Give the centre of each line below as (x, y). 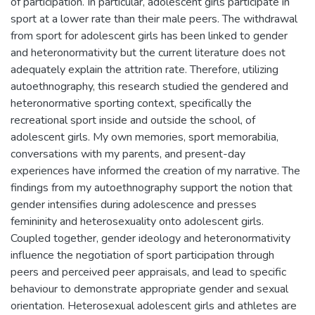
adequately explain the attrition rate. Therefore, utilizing (144, 69)
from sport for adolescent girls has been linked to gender (149, 36)
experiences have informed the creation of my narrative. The (155, 171)
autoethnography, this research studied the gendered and (149, 86)
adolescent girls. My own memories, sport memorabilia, (144, 137)
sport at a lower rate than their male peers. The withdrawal (154, 19)
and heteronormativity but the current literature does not (148, 52)
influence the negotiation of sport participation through (142, 255)
